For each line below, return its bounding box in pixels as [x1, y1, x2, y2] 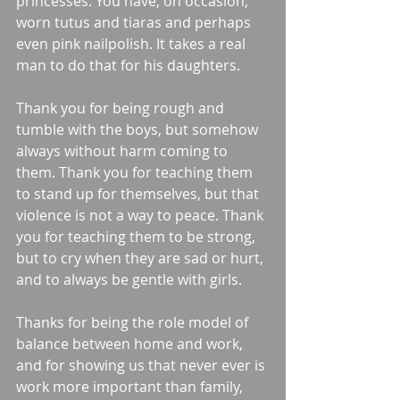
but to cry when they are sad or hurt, [16, 248, 267, 268]
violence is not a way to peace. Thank [16, 205, 267, 225]
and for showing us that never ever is [16, 355, 269, 375]
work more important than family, [16, 377, 246, 396]
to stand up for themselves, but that [16, 184, 262, 204]
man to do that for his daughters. [16, 55, 244, 75]
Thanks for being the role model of [16, 312, 252, 332]
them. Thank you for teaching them [16, 162, 256, 182]
